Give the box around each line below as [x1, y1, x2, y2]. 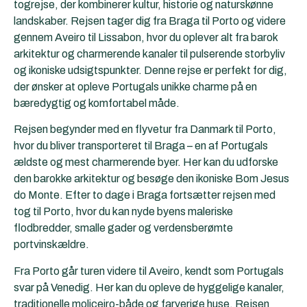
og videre [239, 14, 286, 27]
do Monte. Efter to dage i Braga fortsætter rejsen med [14, 189, 275, 201]
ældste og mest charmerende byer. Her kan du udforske [14, 156, 278, 169]
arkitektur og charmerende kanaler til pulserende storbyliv [14, 47, 285, 60]
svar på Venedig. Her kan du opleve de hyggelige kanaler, [14, 281, 284, 293]
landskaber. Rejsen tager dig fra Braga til [14, 14, 212, 27]
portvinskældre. [14, 238, 89, 251]
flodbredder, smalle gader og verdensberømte [14, 222, 233, 234]
